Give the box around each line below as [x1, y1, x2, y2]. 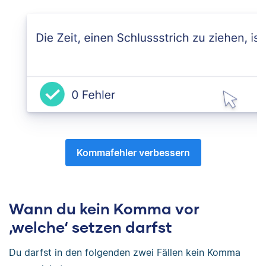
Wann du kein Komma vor [9, 199, 199, 217]
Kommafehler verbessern [76, 146, 190, 159]
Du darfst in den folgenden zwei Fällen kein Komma [9, 246, 240, 258]
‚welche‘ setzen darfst [9, 217, 172, 236]
